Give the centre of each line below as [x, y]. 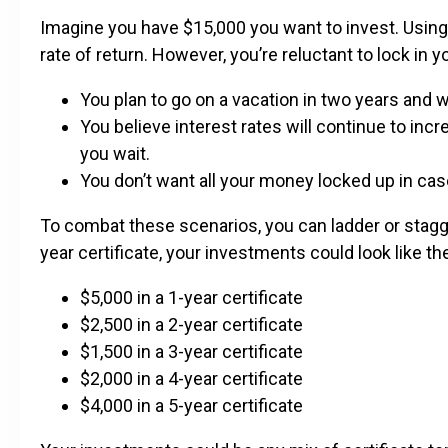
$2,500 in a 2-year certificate [191, 324]
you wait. [115, 153]
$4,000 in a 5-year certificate [191, 405]
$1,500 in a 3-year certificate [191, 351]
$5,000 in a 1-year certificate [191, 297]
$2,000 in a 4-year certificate [191, 378]
